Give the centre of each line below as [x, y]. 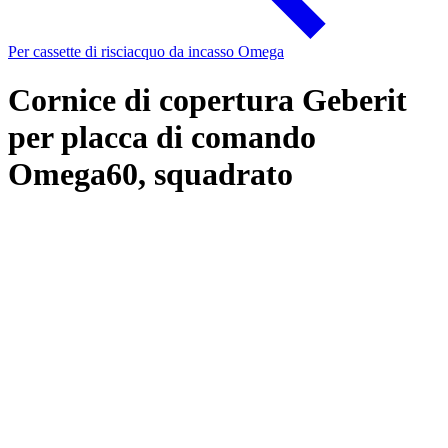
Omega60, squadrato [150, 174]
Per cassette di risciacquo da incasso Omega [146, 51]
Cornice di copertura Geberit [207, 100]
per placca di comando [162, 137]
